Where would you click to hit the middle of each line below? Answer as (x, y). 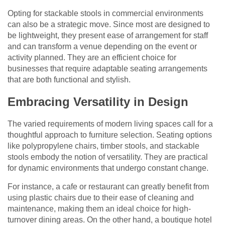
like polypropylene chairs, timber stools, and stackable (103, 146)
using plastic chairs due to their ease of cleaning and (101, 198)
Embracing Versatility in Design (98, 102)
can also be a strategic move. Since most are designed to (109, 25)
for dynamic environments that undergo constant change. (108, 168)
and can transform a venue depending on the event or (102, 47)
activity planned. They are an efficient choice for (92, 58)
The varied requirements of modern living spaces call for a (110, 124)
